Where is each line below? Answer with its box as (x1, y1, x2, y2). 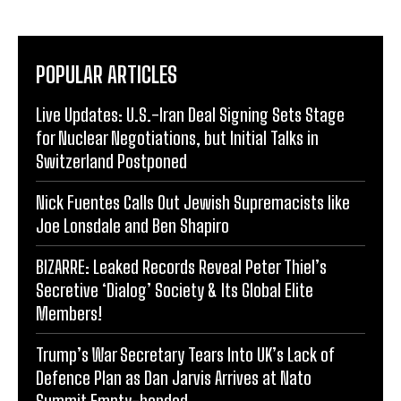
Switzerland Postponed (36, 150, 187, 173)
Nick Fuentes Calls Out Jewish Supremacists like (36, 192, 350, 214)
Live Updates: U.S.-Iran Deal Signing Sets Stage (36, 104, 345, 126)
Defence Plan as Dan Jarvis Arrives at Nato (36, 367, 311, 389)
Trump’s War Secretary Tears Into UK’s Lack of (36, 344, 335, 366)
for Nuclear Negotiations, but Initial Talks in (36, 127, 319, 149)
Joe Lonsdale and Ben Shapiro (36, 215, 229, 237)
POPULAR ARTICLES (36, 62, 177, 89)
